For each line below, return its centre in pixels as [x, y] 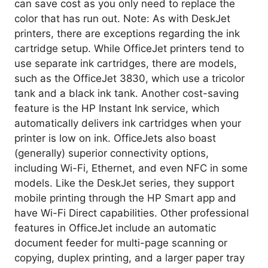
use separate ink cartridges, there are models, [126, 63]
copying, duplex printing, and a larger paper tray [130, 258]
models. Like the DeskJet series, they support [124, 183]
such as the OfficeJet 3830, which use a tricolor [130, 78]
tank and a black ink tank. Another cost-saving [127, 93]
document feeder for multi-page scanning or [121, 243]
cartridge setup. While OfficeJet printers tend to [129, 48]
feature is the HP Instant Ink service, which [117, 108]
